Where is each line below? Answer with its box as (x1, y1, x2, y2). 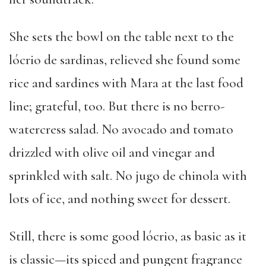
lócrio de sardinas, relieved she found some (9, 52, 240, 68)
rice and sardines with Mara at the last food (9, 75, 243, 91)
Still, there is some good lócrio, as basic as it (9, 228, 246, 245)
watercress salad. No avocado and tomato (9, 121, 233, 138)
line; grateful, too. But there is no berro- (9, 98, 224, 115)
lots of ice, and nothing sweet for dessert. (9, 191, 230, 207)
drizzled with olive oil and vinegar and (9, 144, 215, 161)
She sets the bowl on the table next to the (9, 28, 234, 45)
